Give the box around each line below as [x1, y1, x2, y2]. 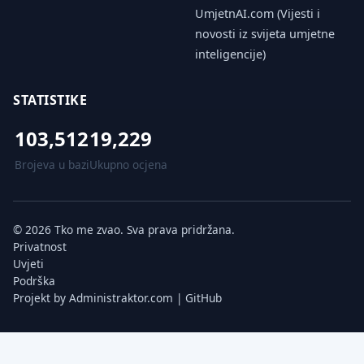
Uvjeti [13, 256, 44, 272]
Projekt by [13, 290, 69, 306]
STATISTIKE [13, 91, 87, 110]
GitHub [185, 290, 222, 306]
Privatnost [13, 239, 67, 255]
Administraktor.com [69, 290, 173, 306]
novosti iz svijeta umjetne [195, 26, 335, 42]
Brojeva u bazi [15, 157, 89, 173]
